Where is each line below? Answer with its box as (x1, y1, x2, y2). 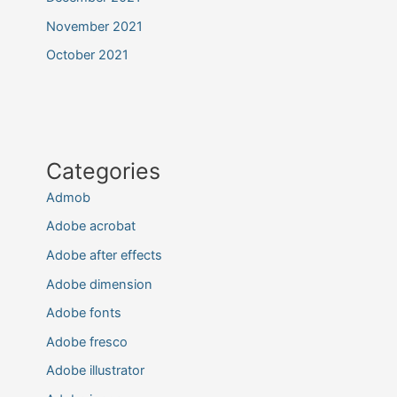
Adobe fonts (45, 305, 121, 322)
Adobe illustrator (45, 362, 144, 379)
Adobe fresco (45, 333, 128, 350)
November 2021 (45, 18, 143, 35)
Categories (45, 157, 160, 184)
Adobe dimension (45, 276, 152, 292)
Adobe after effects (45, 246, 162, 263)
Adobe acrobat (45, 218, 136, 235)
